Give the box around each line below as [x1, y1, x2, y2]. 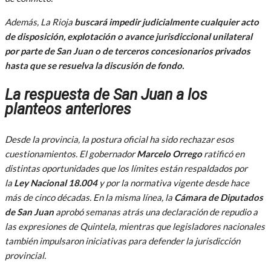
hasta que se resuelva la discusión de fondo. [5, 59, 184, 71]
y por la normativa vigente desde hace [97, 177, 249, 188]
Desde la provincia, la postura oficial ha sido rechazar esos [5, 133, 234, 145]
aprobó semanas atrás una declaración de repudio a [54, 206, 258, 217]
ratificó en [202, 148, 244, 159]
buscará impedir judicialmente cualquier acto [73, 16, 259, 27]
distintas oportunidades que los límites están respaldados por [5, 162, 247, 174]
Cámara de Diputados [174, 191, 263, 203]
